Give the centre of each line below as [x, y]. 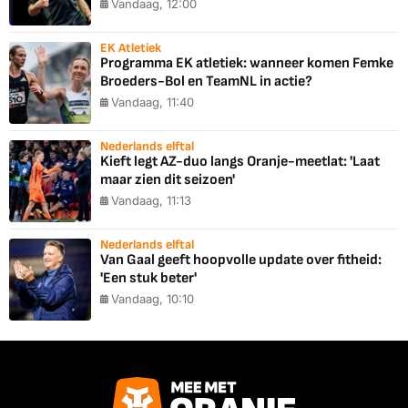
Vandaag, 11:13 [151, 201]
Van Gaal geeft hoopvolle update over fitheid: [241, 260]
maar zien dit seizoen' [168, 180]
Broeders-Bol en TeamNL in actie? [206, 82]
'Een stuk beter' [148, 279]
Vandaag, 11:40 [153, 102]
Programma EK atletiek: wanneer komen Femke [247, 64]
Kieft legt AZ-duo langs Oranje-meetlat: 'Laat [240, 162]
